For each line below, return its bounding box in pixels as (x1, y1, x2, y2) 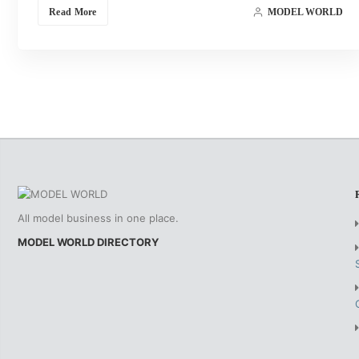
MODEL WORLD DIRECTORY (18, 235, 159, 248)
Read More (49, 6, 97, 18)
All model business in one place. (18, 211, 179, 224)
